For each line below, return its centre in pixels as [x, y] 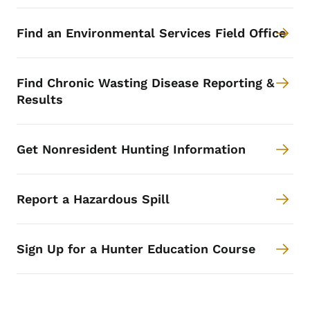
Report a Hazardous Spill [93, 199]
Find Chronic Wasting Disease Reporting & [145, 83]
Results [40, 100]
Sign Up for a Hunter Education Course [136, 249]
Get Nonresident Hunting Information [131, 149]
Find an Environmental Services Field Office [151, 33]
